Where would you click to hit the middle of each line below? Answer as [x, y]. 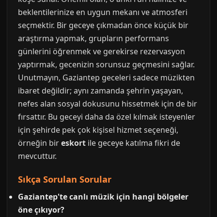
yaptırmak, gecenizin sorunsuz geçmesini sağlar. [106, 64]
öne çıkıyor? [41, 210]
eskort [73, 143]
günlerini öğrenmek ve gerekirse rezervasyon [101, 51]
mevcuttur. [37, 156]
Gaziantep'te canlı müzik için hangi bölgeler [103, 197]
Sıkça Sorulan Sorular [65, 179]
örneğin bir [39, 143]
